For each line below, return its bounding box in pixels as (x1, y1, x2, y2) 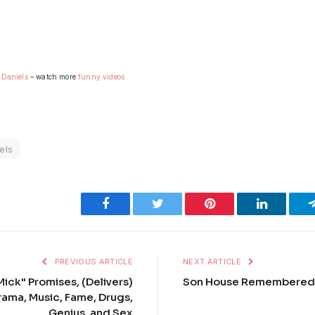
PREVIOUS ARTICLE (52, 257, 133, 267)
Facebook (108, 197, 158, 210)
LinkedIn (266, 197, 313, 210)
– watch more (27, 72, 79, 81)
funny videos (78, 72, 125, 81)
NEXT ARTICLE (183, 257, 244, 267)
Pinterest (214, 197, 259, 210)
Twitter (162, 197, 200, 210)
